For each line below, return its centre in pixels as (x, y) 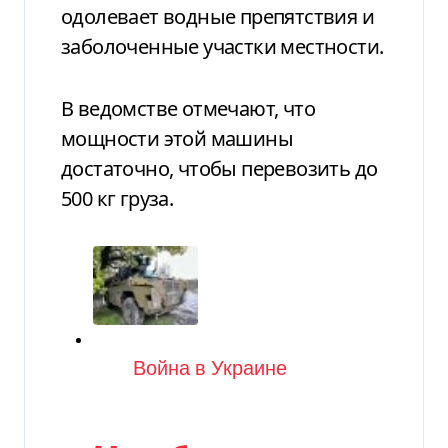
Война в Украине (210, 369)
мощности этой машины (177, 138)
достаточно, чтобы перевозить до (219, 168)
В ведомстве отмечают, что (188, 108)
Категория (142, 368)
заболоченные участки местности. (222, 46)
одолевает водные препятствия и (217, 16)
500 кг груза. (117, 198)
